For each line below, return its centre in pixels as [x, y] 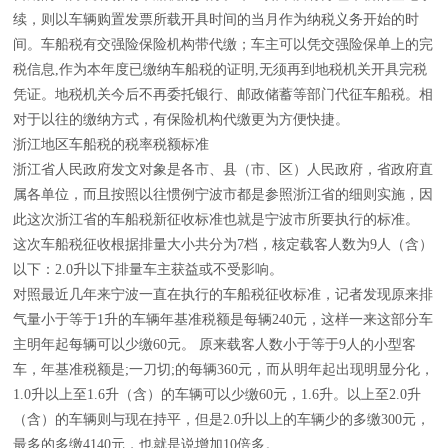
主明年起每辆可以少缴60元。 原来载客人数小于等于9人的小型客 [214, 344]
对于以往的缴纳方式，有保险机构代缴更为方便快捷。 [181, 119]
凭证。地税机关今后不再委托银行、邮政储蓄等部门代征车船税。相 [223, 94]
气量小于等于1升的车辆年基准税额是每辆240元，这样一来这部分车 [223, 319]
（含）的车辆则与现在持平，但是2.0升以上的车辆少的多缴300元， [221, 419]
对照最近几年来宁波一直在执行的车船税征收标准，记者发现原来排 [223, 294]
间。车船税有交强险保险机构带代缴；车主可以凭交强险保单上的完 [223, 44]
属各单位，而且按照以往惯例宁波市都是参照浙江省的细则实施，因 [223, 194]
